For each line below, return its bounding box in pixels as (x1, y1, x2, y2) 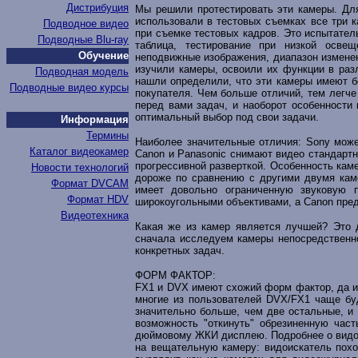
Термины (86, 129, 129, 141)
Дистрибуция (66, 2, 129, 14)
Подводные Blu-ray (38, 34, 129, 46)
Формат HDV (67, 193, 129, 205)
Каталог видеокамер (30, 145, 129, 157)
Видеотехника (61, 209, 129, 221)
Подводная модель (35, 66, 129, 78)
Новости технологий (31, 161, 129, 173)
